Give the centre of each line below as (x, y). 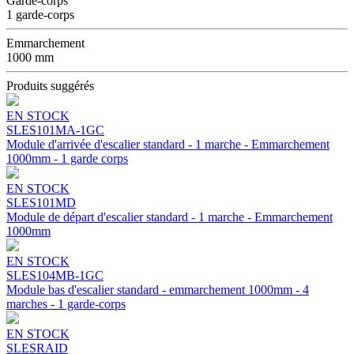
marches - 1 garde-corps (66, 303)
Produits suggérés (50, 85)
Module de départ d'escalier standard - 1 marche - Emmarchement (169, 217)
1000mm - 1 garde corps (67, 158)
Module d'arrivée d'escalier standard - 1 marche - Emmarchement (168, 144)
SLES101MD (41, 202)
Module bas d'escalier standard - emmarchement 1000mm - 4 (158, 289)
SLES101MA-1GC (55, 130)
